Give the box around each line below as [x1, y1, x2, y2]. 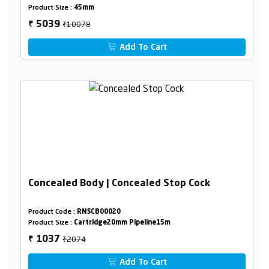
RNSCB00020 [76, 208, 121, 216]
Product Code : [28, 208, 77, 216]
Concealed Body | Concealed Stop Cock [28, 178, 210, 189]
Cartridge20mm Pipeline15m [73, 219, 171, 226]
